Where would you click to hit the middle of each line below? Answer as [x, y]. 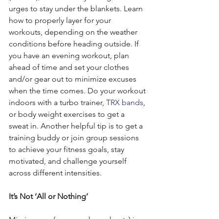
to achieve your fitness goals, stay [67, 149]
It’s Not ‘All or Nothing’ [48, 196]
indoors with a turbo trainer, [57, 102]
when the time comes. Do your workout [78, 90]
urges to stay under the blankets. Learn [77, 8]
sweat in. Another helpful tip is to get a [77, 126]
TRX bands [125, 102]
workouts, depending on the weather [74, 32]
